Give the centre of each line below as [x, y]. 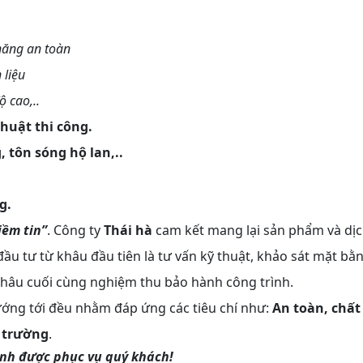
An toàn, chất [316, 307]
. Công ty [75, 230]
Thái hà [128, 230]
